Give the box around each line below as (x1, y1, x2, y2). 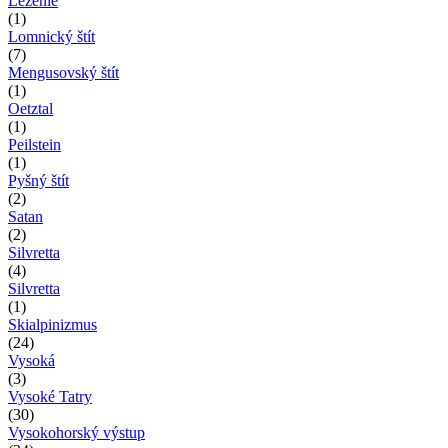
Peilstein (8, 135, 61, 153)
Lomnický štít (8, 27, 95, 45)
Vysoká (8, 351, 55, 369)
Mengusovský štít (8, 63, 119, 81)
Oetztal (8, 99, 53, 117)
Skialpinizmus (8, 315, 97, 333)
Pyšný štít (8, 171, 69, 189)
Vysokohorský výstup (8, 423, 145, 441)
